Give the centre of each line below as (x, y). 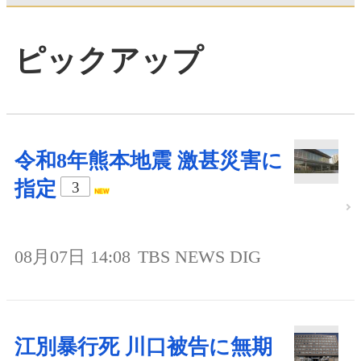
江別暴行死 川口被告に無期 (143, 347)
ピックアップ (109, 60)
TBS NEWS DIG (199, 257)
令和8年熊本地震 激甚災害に (149, 161)
